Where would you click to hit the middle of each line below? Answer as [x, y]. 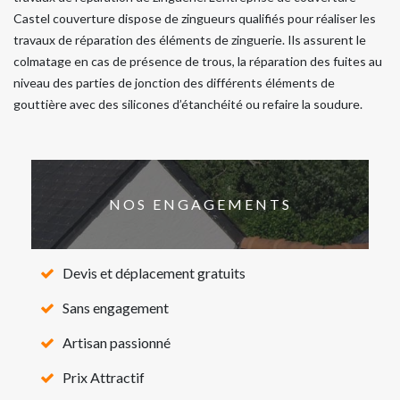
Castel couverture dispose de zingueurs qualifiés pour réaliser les [195, 18]
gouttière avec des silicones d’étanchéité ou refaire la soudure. [188, 104]
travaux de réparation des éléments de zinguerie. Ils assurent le [190, 39]
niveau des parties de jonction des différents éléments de [174, 82]
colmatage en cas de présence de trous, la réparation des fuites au [198, 61]
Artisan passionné [117, 342]
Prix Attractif [104, 377]
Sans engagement [116, 307]
